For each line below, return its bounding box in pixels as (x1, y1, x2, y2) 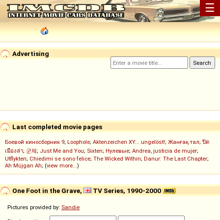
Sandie (61, 204, 80, 211)
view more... (47, 162, 77, 169)
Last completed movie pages (11, 122, 102, 131)
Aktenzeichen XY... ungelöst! (93, 138, 165, 146)
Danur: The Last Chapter (144, 155, 207, 163)
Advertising (11, 49, 49, 57)
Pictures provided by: (7, 204, 61, 211)
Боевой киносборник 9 (5, 138, 64, 146)
